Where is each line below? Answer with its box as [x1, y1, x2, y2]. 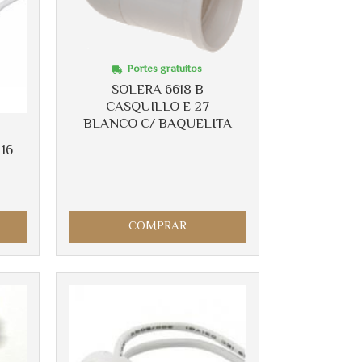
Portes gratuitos [127, 61, 203, 78]
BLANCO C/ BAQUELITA [82, 113, 232, 135]
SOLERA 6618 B [111, 79, 204, 101]
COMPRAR [128, 217, 187, 236]
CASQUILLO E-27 [105, 96, 209, 118]
